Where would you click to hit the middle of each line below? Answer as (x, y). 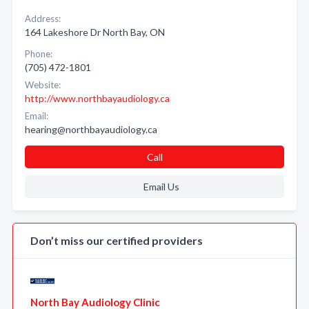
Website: (43, 85)
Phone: (39, 54)
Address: (43, 19)
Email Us (161, 187)
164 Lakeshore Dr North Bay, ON (95, 32)
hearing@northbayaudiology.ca (91, 129)
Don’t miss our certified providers (117, 240)
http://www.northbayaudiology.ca (97, 98)
